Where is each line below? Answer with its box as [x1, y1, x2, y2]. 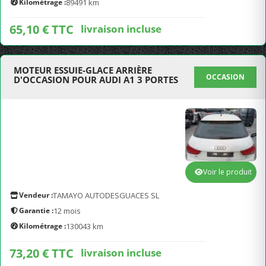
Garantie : [19, 205, 53, 216]
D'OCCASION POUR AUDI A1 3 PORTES [14, 74, 178, 85]
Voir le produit [203, 167, 252, 177]
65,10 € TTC [9, 21, 74, 37]
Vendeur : [19, 190, 53, 200]
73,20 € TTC [9, 245, 74, 261]
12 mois [53, 205, 81, 216]
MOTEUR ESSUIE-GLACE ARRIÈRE [14, 64, 152, 76]
